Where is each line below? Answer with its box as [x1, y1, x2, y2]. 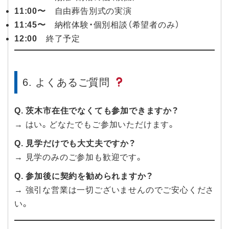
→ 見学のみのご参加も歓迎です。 [14, 153, 144, 162]
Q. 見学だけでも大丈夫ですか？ [14, 139, 136, 148]
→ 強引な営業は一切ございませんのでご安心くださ [14, 186, 215, 195]
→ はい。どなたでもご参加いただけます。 [14, 120, 176, 129]
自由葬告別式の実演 [45, 7, 132, 16]
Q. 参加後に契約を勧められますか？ [14, 172, 153, 181]
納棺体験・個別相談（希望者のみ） [45, 20, 180, 30]
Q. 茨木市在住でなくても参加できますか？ [14, 106, 179, 116]
